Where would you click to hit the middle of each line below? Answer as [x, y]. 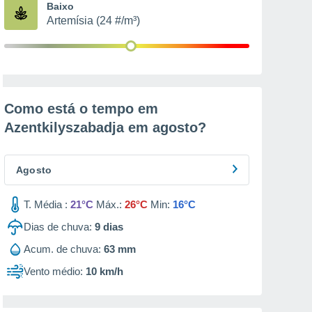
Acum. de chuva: [62, 249]
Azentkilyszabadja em [78, 127]
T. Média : [46, 204]
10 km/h [104, 271]
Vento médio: [53, 271]
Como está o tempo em [81, 109]
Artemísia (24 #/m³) [93, 21]
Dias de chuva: [58, 227]
